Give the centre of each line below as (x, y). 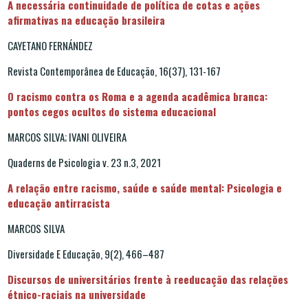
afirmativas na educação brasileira (88, 20)
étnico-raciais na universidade (77, 294)
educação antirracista (59, 202)
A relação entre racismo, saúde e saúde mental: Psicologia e (145, 187)
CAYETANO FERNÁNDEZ (50, 45)
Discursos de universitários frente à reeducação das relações (148, 279)
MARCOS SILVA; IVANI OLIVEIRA (67, 136)
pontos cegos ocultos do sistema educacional (112, 111)
